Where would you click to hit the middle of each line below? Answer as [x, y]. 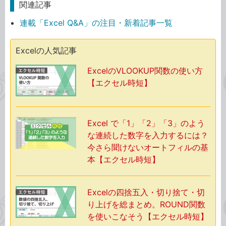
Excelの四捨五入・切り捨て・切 [146, 192]
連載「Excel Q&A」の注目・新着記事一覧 [96, 22]
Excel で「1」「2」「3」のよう [146, 123]
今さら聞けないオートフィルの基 [148, 147]
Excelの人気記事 [46, 50]
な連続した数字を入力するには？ [148, 135]
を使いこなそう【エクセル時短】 [148, 216]
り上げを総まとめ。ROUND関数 [146, 204]
